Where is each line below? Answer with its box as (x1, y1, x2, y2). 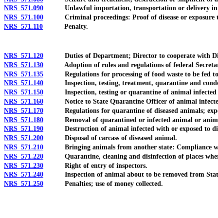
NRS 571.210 (4, 143, 43, 151)
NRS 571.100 (4, 14, 43, 21)
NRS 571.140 (4, 79, 43, 87)
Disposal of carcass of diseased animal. (43, 134, 177, 142)
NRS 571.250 (4, 180, 43, 188)
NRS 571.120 (4, 52, 43, 59)
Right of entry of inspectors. (43, 162, 147, 169)
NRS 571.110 (4, 22, 43, 30)
